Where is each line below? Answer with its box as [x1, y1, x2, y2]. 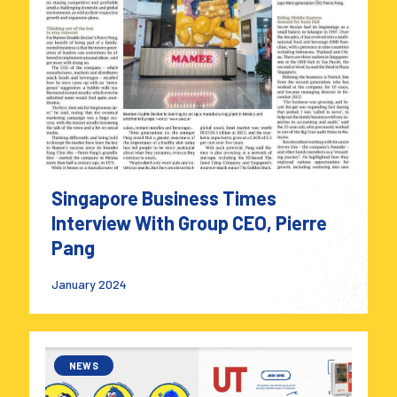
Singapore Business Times [51, 185, 276, 209]
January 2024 [51, 276, 127, 292]
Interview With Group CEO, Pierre [51, 210, 327, 234]
